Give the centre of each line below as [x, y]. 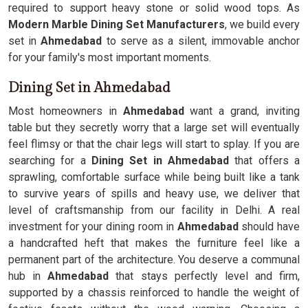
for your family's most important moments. [110, 57]
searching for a [50, 161]
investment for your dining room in [93, 227]
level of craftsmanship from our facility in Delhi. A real [154, 210]
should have [271, 227]
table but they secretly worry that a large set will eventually [154, 128]
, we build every [262, 24]
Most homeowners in [66, 111]
